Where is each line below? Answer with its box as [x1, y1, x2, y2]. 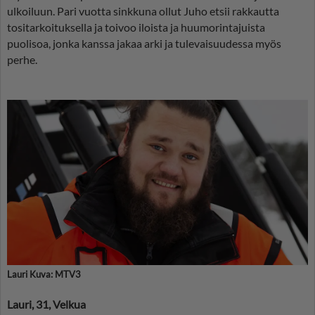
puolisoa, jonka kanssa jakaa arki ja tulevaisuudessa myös [7, 36, 281, 50]
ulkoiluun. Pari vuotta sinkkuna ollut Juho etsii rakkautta [7, 4, 279, 18]
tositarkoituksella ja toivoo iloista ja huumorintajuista [7, 20, 265, 34]
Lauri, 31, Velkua [7, 297, 86, 311]
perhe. [7, 52, 37, 66]
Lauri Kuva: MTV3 [7, 269, 81, 281]
